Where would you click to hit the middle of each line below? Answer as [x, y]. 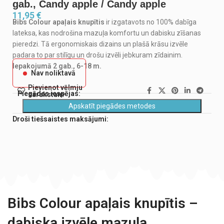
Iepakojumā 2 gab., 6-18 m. [57, 66]
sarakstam [46, 95]
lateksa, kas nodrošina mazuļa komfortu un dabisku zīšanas [107, 33]
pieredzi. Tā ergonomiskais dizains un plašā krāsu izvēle [100, 44]
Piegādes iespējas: [49, 94]
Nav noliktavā [53, 73]
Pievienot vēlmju [55, 88]
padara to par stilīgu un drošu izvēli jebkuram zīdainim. [97, 55]
